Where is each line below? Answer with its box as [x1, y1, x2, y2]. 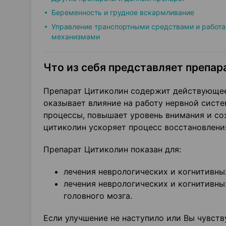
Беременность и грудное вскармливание [51, 8, 194, 17]
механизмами [51, 32, 100, 41]
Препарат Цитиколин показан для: [43, 144, 181, 154]
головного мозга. [64, 191, 132, 201]
